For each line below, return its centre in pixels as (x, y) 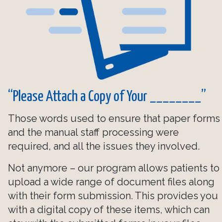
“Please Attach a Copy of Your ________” (107, 96)
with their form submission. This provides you (113, 196)
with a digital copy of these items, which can (109, 210)
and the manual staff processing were (93, 133)
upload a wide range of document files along (111, 182)
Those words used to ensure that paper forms (114, 119)
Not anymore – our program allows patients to (114, 168)
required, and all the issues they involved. (104, 146)
